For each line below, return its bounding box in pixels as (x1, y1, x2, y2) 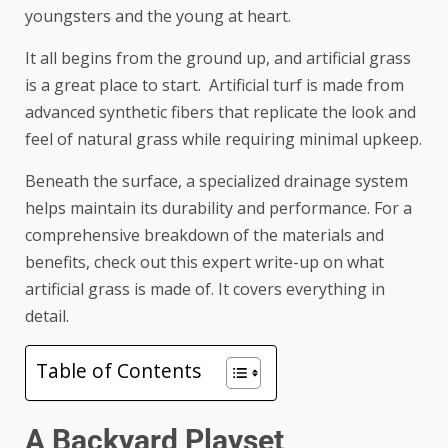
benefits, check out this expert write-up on (25, 250, 347, 273)
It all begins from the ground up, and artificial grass (25, 46, 411, 69)
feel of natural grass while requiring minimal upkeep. (25, 127, 422, 150)
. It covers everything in (211, 277, 385, 300)
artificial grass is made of (25, 277, 211, 300)
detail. (25, 304, 69, 327)
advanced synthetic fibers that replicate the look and (25, 100, 416, 123)
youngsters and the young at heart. (25, 4, 291, 27)
